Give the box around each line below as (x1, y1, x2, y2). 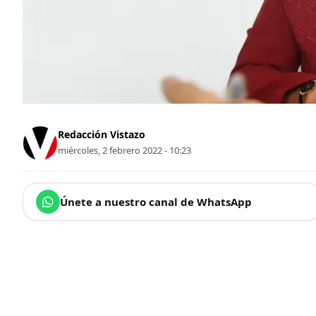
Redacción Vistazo (58, 127, 145, 141)
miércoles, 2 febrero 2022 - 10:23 (58, 143, 191, 157)
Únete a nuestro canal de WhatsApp (60, 195, 252, 209)
